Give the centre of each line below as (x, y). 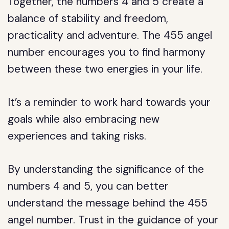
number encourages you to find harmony (107, 52)
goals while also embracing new (84, 119)
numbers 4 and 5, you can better (88, 186)
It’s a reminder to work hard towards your (109, 102)
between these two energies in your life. (105, 69)
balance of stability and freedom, (88, 18)
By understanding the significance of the (106, 169)
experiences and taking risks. (77, 136)
